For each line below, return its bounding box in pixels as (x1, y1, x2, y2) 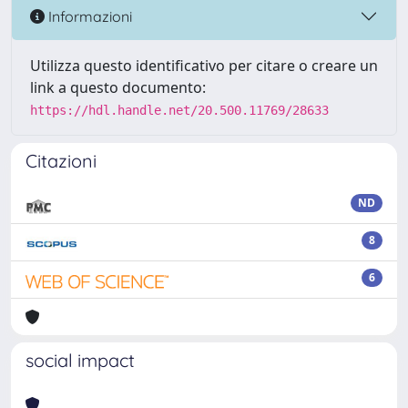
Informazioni (45, 6, 132, 25)
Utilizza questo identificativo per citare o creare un (30, 56, 378, 76)
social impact (25, 349, 135, 372)
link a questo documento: (30, 77, 206, 97)
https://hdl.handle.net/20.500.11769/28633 (30, 103, 329, 117)
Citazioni (25, 149, 97, 172)
